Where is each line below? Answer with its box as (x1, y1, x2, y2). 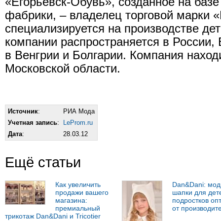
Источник (8, 108, 38, 115)
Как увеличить (55, 181, 101, 189)
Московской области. (5, 62, 120, 75)
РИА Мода (63, 108, 95, 115)
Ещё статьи (5, 154, 81, 171)
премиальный (55, 204, 100, 213)
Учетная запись (8, 119, 57, 127)
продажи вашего (55, 188, 109, 197)
